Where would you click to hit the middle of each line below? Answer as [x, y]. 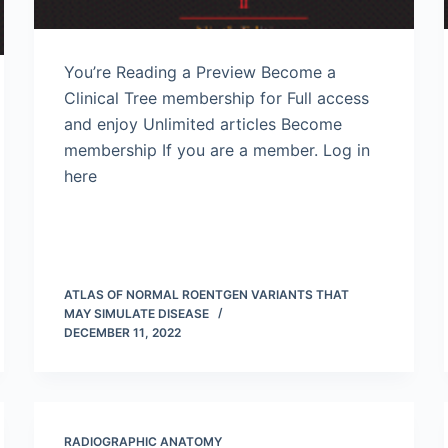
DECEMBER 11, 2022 [122, 332]
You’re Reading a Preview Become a [200, 72]
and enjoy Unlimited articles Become [203, 124]
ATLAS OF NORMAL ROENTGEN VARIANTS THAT [206, 294]
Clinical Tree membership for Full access [216, 98]
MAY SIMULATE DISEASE [136, 313]
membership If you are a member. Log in [217, 150]
